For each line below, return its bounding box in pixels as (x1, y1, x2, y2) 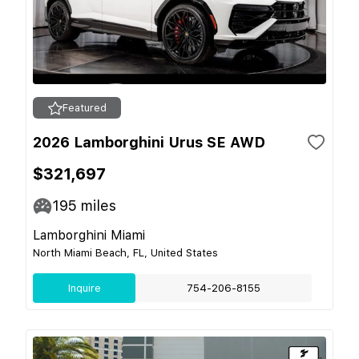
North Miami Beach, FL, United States (33, 247, 218, 259)
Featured (62, 102, 107, 114)
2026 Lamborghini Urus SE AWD (33, 134, 265, 151)
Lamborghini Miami (33, 228, 145, 243)
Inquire (67, 282, 101, 294)
